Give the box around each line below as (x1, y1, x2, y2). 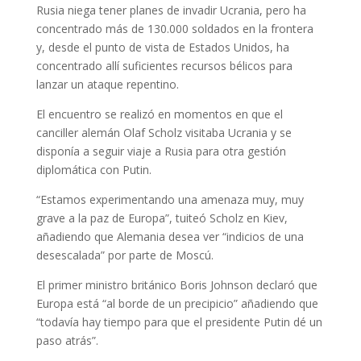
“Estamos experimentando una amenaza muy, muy (35, 192, 304, 207)
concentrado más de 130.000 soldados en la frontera (35, 21, 313, 36)
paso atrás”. (35, 333, 98, 348)
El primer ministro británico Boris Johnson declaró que (35, 277, 317, 293)
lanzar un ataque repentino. (35, 77, 179, 92)
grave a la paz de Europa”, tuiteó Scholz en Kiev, (35, 210, 288, 226)
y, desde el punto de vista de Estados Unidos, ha (35, 39, 289, 55)
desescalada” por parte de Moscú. (35, 247, 214, 263)
